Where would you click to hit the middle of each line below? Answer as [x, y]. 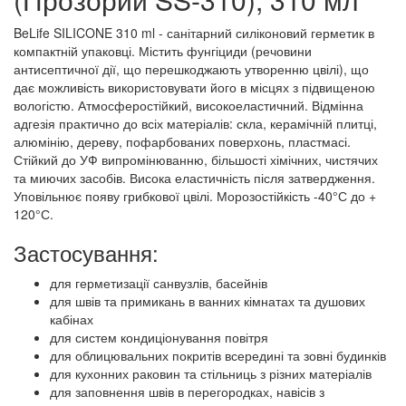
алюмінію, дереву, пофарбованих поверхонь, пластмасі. [182, 142]
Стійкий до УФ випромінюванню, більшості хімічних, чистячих [196, 160]
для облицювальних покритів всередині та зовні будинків [218, 356]
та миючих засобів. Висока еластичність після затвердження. [194, 178]
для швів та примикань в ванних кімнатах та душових [208, 301]
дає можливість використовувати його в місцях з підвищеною [194, 87]
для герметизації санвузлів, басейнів [159, 283]
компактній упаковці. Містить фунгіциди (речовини [163, 51]
